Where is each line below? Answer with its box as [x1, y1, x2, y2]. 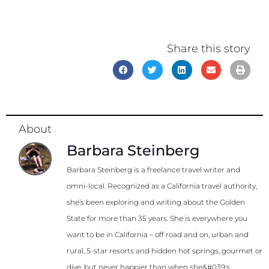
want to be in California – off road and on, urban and [67, 230, 249, 240]
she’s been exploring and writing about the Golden [67, 198, 245, 207]
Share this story [167, 41, 250, 55]
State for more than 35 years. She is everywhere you [67, 214, 247, 223]
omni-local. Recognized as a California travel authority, [67, 181, 257, 191]
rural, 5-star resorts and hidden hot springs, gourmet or [67, 246, 262, 256]
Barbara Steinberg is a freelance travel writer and [67, 165, 240, 175]
